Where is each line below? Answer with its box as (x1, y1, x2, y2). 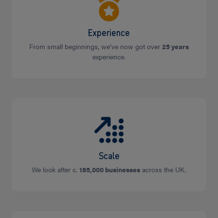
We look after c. (32, 164, 79, 174)
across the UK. (140, 164, 186, 174)
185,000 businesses (79, 164, 140, 174)
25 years (162, 41, 189, 51)
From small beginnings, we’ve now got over (29, 41, 162, 51)
